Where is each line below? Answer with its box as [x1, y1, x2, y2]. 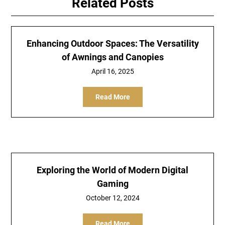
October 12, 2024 [85, 194, 140, 202]
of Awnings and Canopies [61, 52, 164, 62]
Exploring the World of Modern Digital [37, 165, 188, 175]
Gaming [96, 178, 129, 189]
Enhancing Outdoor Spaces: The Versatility [26, 38, 199, 49]
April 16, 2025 [91, 67, 134, 75]
